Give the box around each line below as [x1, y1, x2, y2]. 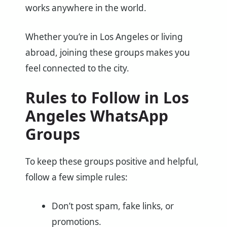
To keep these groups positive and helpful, [25, 156, 199, 168]
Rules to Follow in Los [25, 87, 189, 108]
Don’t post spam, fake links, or [51, 200, 174, 212]
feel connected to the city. [25, 62, 129, 74]
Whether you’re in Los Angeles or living [25, 30, 183, 43]
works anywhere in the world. [25, 2, 146, 14]
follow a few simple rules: [25, 171, 128, 183]
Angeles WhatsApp [25, 105, 168, 127]
